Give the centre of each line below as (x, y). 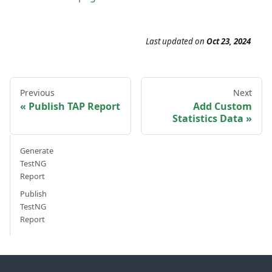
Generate (37, 151)
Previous (37, 93)
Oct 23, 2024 (229, 42)
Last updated (169, 42)
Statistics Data (208, 119)
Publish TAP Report (74, 107)
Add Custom (223, 107)
